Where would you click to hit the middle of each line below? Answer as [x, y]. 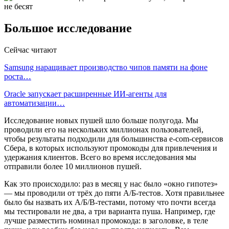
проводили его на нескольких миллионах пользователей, [104, 130]
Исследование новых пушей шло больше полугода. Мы [101, 121]
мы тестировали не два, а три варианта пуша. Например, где [110, 212]
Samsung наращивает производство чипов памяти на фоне [106, 67]
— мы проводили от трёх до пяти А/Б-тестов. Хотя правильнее [114, 193]
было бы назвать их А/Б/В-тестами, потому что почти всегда [110, 202]
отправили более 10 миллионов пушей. [73, 167]
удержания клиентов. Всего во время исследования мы [100, 157]
